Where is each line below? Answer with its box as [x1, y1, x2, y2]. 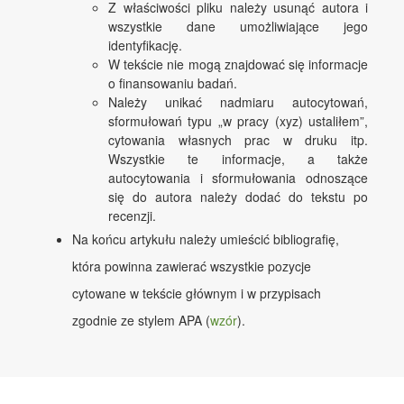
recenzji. [108, 206, 156, 225]
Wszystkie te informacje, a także [108, 149, 368, 168]
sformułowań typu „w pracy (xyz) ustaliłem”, [108, 111, 368, 130]
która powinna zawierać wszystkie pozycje [72, 256, 311, 275]
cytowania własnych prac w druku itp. [108, 130, 368, 149]
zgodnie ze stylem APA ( [72, 310, 210, 329]
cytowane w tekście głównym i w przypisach [72, 283, 321, 302]
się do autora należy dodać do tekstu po [108, 187, 368, 206]
